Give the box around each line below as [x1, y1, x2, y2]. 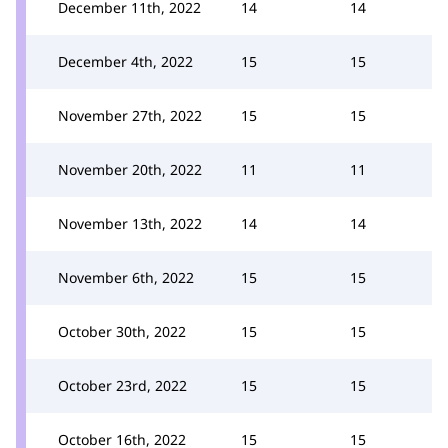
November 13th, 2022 [58, 213, 202, 233]
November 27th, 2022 [58, 105, 202, 125]
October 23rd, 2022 [58, 375, 187, 395]
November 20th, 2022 [58, 159, 202, 179]
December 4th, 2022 [58, 51, 193, 71]
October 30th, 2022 [58, 321, 186, 341]
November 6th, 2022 [58, 267, 194, 287]
